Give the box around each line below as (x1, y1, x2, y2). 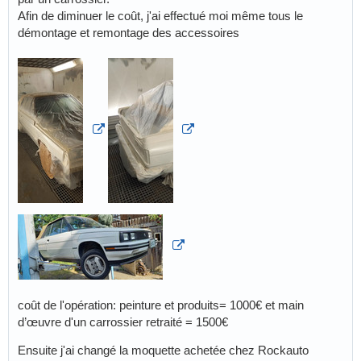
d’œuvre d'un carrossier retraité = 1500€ (18, 314, 228, 329)
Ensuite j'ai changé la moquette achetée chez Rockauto (18, 342, 309, 357)
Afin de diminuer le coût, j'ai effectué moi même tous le (18, 8, 303, 23)
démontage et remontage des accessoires (18, 25, 239, 39)
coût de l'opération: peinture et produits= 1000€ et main (18, 297, 304, 312)
